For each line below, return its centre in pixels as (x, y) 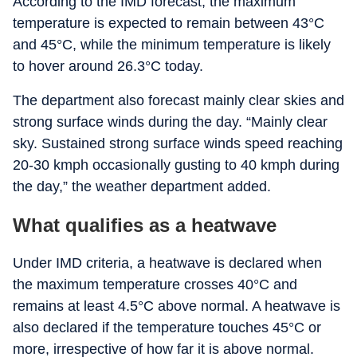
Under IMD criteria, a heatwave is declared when (167, 263)
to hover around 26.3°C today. (108, 66)
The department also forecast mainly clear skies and (178, 100)
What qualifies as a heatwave (145, 225)
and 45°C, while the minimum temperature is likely (172, 45)
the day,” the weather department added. (142, 186)
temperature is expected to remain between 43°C (169, 23)
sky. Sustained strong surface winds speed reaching (178, 143)
